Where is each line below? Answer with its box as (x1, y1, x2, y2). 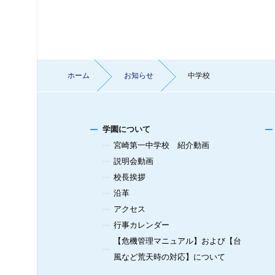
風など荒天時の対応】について (114, 252, 225, 261)
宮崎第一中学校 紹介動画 (114, 141, 209, 150)
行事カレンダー (114, 220, 169, 230)
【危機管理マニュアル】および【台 (114, 236, 241, 246)
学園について (103, 125, 150, 134)
